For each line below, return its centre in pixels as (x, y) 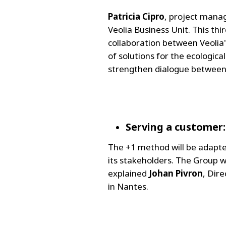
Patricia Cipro (136, 16)
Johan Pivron (176, 173)
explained (128, 173)
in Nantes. (128, 186)
